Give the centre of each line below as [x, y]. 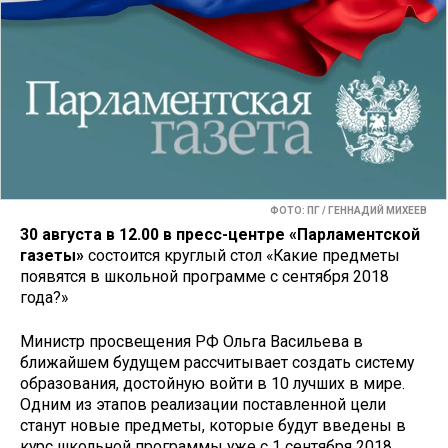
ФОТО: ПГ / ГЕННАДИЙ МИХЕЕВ [348, 211]
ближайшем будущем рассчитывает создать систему [217, 363]
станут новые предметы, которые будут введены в [213, 426]
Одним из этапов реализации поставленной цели [203, 405]
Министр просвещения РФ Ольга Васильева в [191, 342]
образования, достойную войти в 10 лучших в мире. [212, 384]
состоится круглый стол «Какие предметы [242, 255]
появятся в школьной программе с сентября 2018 [204, 276]
